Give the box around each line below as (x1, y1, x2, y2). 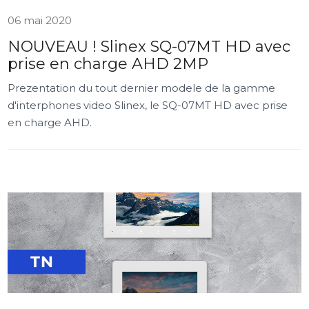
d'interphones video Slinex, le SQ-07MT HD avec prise (8, 99, 288, 112)
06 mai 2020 (8, 14, 72, 27)
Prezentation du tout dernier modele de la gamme (8, 81, 276, 94)
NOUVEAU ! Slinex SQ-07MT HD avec (8, 37, 291, 56)
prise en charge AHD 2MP (8, 54, 209, 73)
